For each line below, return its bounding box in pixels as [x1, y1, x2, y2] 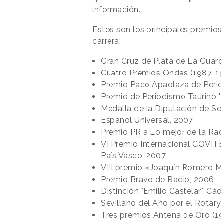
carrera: [92, 36, 121, 46]
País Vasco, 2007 [101, 150, 166, 160]
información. [92, 4, 140, 14]
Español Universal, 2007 [101, 115, 193, 125]
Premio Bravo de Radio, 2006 [101, 174, 214, 184]
